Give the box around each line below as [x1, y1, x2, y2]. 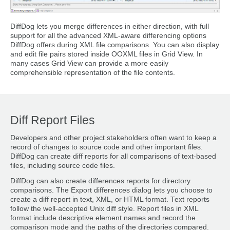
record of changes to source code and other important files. [10, 143, 203, 151]
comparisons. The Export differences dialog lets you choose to [10, 186, 213, 194]
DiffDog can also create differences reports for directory [10, 177, 190, 185]
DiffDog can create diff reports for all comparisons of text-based [10, 152, 216, 160]
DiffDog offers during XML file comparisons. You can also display [10, 41, 219, 49]
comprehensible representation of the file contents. [10, 69, 175, 77]
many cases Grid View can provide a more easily [10, 60, 168, 68]
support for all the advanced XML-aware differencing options [10, 32, 206, 40]
